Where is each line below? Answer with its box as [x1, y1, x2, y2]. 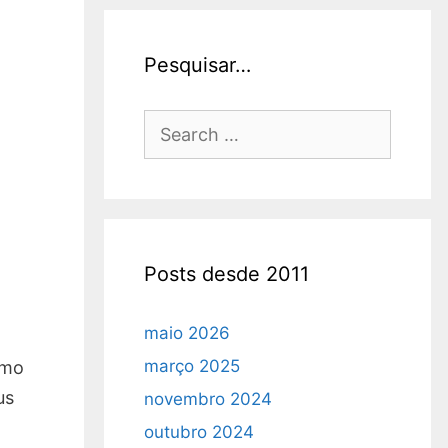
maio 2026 [143, 323, 230, 343]
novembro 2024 [143, 389, 272, 409]
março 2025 [143, 356, 240, 376]
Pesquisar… [143, 53, 251, 77]
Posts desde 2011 [143, 262, 309, 286]
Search [142, 113, 199, 133]
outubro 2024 [143, 422, 254, 442]
